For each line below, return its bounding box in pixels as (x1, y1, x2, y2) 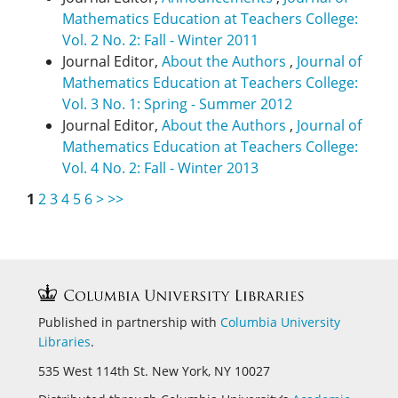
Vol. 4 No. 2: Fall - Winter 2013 (62, 158, 259, 179)
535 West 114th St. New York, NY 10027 (38, 362, 270, 379)
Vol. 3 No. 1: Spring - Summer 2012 (62, 94, 292, 115)
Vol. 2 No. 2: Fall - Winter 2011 (62, 30, 259, 51)
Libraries (38, 333, 91, 351)
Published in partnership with (38, 314, 220, 331)
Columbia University (220, 314, 340, 331)
